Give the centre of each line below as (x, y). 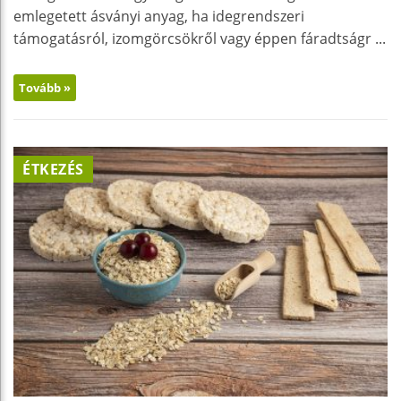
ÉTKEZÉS (53, 170)
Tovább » (45, 88)
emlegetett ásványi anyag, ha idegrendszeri (159, 17)
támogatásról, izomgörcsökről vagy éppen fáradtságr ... (200, 39)
